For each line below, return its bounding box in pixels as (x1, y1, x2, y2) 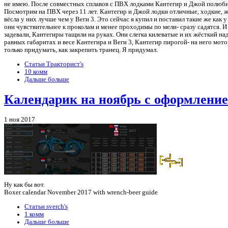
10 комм (24, 68, 47, 76)
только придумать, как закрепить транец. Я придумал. (4, 46, 158, 54)
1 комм (24, 210, 44, 218)
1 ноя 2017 (4, 116, 35, 124)
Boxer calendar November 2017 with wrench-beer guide (4, 189, 158, 196)
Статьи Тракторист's (24, 61, 83, 68)
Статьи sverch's (24, 203, 68, 210)
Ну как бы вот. (4, 181, 45, 189)
